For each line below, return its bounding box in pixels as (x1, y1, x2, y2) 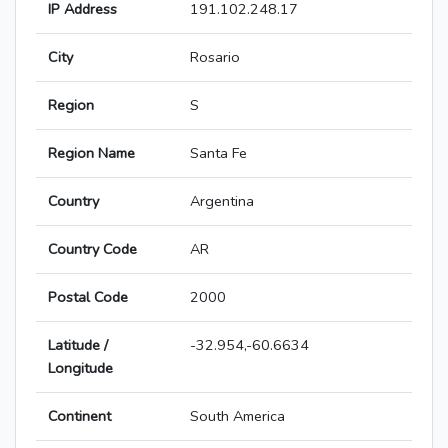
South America (190, 406, 285, 427)
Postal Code (48, 287, 128, 308)
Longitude (48, 358, 113, 379)
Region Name (48, 143, 135, 164)
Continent (48, 406, 111, 427)
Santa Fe (190, 143, 247, 164)
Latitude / (48, 335, 108, 356)
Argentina (190, 191, 254, 212)
